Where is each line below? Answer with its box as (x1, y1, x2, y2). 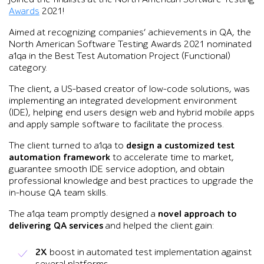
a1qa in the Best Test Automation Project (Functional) (9, 50, 230, 62)
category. (9, 62, 47, 74)
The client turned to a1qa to (9, 140, 126, 151)
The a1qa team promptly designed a (9, 208, 158, 220)
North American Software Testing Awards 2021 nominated (9, 38, 252, 50)
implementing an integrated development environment (9, 95, 237, 107)
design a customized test (126, 140, 235, 151)
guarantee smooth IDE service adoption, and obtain (9, 163, 225, 175)
